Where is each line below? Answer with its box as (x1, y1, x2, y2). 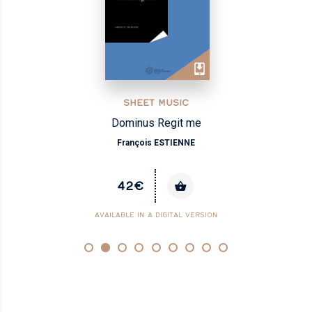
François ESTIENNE (117, 138, 195, 148)
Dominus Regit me (111, 116, 201, 130)
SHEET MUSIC (123, 97, 189, 109)
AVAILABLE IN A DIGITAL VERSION (94, 210, 218, 220)
